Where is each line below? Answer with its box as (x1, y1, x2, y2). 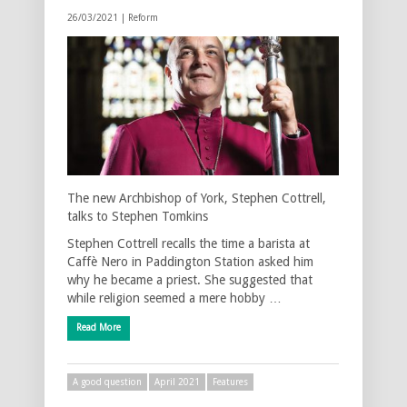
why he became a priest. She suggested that (67, 272, 313, 287)
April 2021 (154, 376, 200, 387)
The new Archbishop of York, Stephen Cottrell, (67, 190, 326, 205)
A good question (73, 376, 142, 387)
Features (213, 376, 248, 387)
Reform (128, 12, 158, 23)
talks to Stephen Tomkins (67, 208, 208, 223)
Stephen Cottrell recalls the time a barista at (67, 235, 310, 251)
